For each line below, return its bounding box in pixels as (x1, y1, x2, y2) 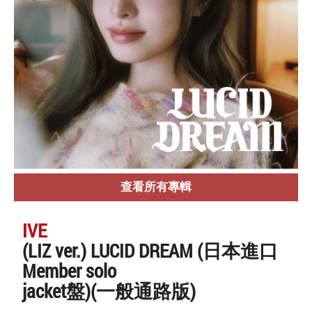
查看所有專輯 (120, 180, 192, 194)
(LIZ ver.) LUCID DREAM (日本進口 (22, 238, 279, 263)
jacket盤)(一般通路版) (22, 279, 196, 303)
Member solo (22, 258, 117, 283)
